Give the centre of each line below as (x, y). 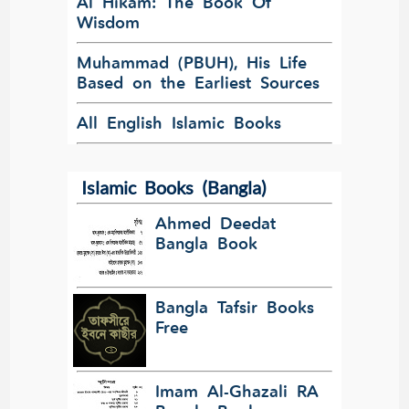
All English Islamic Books (179, 123)
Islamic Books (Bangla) (174, 187)
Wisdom (108, 22)
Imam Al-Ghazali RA (237, 391)
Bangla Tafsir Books (235, 307)
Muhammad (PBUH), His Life (192, 63)
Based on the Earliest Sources (198, 83)
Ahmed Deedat (215, 223)
